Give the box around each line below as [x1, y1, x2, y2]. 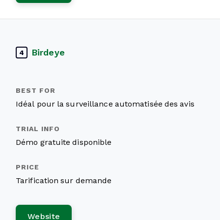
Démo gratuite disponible [16, 138, 112, 146]
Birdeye [31, 47, 65, 57]
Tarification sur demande [16, 176, 112, 185]
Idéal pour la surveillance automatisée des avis [16, 100, 194, 108]
